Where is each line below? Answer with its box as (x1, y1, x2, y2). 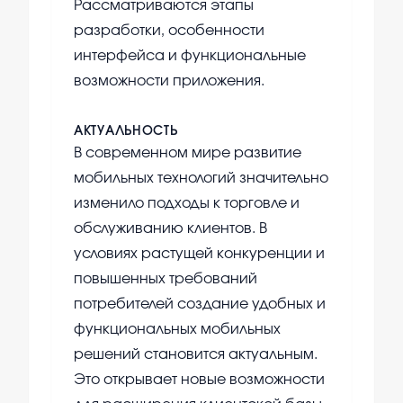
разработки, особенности (74, 23, 264, 39)
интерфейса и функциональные (74, 49, 306, 64)
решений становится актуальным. (74, 347, 318, 363)
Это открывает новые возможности (74, 372, 325, 388)
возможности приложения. (74, 74, 264, 89)
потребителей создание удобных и (74, 297, 326, 312)
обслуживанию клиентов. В (74, 221, 267, 237)
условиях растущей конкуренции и (74, 246, 325, 262)
